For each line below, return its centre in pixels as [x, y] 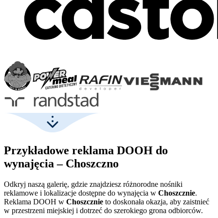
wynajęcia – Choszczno [61, 163]
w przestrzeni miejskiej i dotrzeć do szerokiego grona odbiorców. [103, 210]
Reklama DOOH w [35, 201]
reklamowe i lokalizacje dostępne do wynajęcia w [81, 193]
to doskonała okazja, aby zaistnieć [156, 201]
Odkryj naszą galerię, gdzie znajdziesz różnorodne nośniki [93, 184]
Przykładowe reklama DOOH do [86, 150]
